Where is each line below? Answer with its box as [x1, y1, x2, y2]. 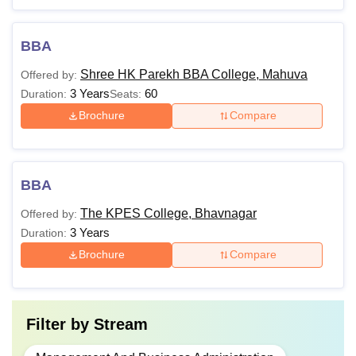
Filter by [26, 315, 94, 333]
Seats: [110, 87, 145, 100]
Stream [94, 315, 148, 333]
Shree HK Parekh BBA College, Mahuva [80, 67, 308, 81]
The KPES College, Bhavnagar [80, 206, 257, 220]
